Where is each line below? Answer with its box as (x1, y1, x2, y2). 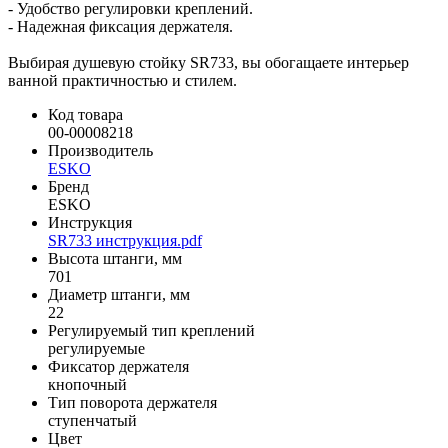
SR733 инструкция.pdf (48, 232, 202, 250)
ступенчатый (48, 412, 137, 430)
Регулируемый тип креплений (48, 322, 255, 340)
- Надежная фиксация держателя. (8, 18, 241, 36)
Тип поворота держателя (48, 394, 217, 412)
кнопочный (48, 376, 127, 394)
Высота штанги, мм (48, 250, 182, 268)
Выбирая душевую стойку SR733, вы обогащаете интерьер (8, 54, 409, 72)
